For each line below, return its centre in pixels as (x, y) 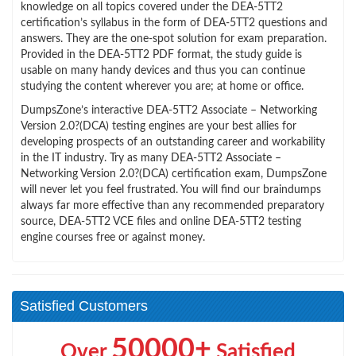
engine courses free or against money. (113, 237)
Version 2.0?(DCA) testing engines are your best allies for (159, 126)
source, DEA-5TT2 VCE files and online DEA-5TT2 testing (161, 221)
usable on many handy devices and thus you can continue (163, 70)
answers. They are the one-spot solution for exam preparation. (174, 39)
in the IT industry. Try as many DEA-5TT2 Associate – (151, 158)
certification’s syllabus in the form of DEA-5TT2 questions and (174, 23)
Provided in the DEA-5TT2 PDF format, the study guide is (161, 54)
